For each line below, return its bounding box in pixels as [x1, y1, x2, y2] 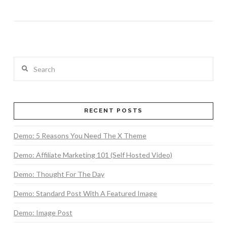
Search [13, 58, 35, 67]
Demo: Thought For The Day [13, 169, 104, 178]
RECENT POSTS [84, 107, 143, 115]
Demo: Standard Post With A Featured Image [13, 188, 157, 198]
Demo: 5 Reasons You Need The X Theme [13, 131, 146, 140]
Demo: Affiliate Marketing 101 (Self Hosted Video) [13, 150, 172, 159]
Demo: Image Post [13, 208, 72, 217]
